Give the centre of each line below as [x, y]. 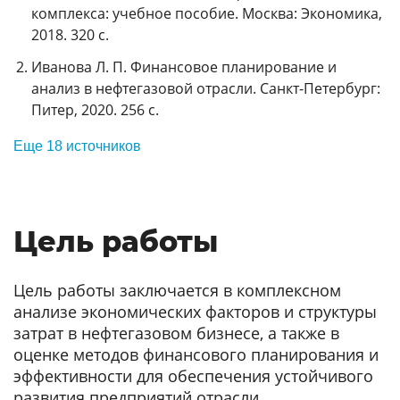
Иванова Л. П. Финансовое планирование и [184, 67]
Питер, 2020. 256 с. [95, 109]
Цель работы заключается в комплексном [177, 291]
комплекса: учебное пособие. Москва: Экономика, [207, 13]
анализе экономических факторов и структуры [195, 312]
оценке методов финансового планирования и [196, 355]
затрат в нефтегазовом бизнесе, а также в [176, 333]
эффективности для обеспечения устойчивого [193, 376]
